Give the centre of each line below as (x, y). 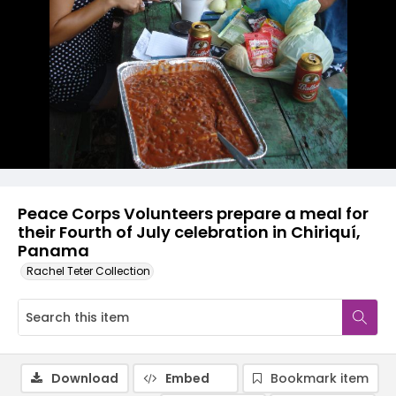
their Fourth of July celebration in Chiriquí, (189, 232)
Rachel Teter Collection (88, 271)
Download (85, 378)
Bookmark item (320, 378)
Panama (53, 251)
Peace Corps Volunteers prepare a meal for (193, 213)
